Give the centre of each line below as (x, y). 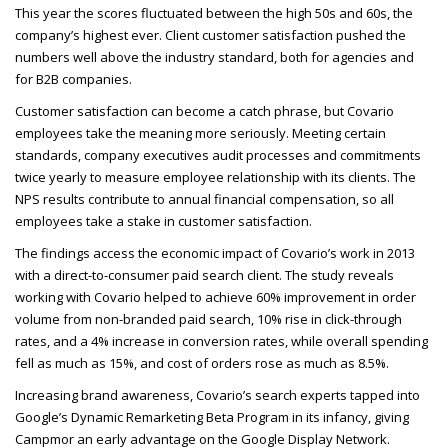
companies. (97, 79)
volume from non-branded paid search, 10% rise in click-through (208, 319)
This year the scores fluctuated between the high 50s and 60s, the (214, 13)
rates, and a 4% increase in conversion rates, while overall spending (221, 341)
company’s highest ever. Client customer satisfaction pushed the (210, 35)
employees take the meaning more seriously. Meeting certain (200, 133)
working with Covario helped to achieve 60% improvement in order (215, 297)
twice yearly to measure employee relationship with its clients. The (215, 177)
